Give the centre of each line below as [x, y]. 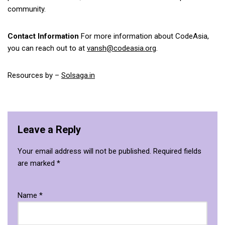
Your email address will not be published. [84, 151]
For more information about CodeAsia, [144, 36]
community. [27, 9]
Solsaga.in [78, 75]
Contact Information [43, 36]
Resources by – [34, 75]
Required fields [177, 151]
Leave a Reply [49, 129]
